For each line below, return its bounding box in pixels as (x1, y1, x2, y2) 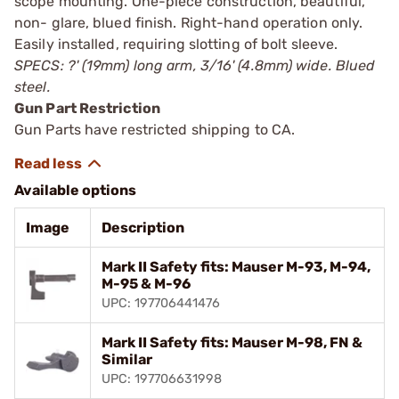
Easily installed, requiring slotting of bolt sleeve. (14, 35, 338, 53)
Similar (102, 350, 152, 368)
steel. (14, 77, 51, 95)
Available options (14, 181, 136, 199)
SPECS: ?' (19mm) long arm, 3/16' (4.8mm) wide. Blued (14, 56, 376, 74)
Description (102, 218, 184, 236)
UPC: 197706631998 (102, 370, 222, 387)
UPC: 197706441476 (102, 295, 220, 311)
